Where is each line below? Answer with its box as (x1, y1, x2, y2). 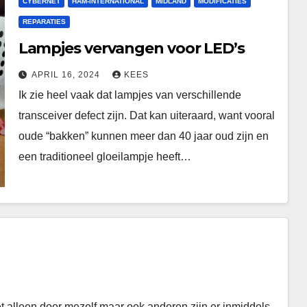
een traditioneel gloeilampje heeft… (18, 151, 191, 162)
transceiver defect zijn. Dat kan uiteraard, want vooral (18, 110, 275, 121)
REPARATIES (22, 18, 66, 25)
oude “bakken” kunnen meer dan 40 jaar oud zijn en (18, 130, 269, 142)
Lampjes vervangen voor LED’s (18, 39, 245, 58)
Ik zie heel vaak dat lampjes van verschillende (18, 89, 241, 101)
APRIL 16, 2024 (31, 70, 103, 79)
